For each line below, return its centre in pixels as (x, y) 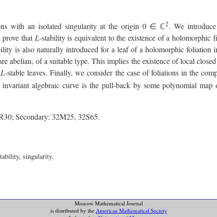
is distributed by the (73, 210)
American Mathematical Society (131, 210)
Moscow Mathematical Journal (108, 203)
